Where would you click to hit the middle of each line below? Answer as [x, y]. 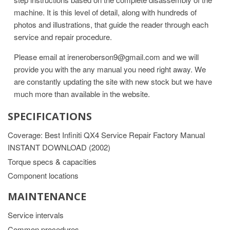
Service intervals [36, 215]
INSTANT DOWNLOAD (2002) [59, 147]
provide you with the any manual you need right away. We [110, 69]
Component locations [43, 176]
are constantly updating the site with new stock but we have [113, 81]
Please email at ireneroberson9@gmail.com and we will [106, 56]
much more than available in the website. [82, 93]
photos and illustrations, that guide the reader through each [111, 24]
